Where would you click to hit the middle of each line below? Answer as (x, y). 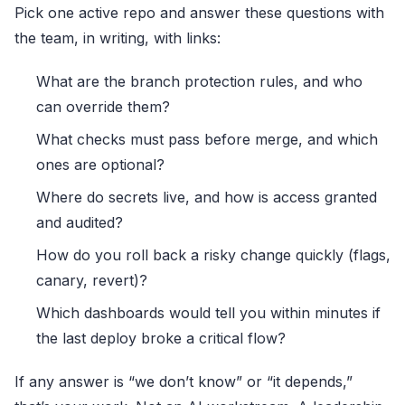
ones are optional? (100, 164)
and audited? (80, 222)
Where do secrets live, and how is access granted (207, 197)
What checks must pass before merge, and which (207, 139)
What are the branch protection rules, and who (199, 81)
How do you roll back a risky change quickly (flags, (213, 254)
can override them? (103, 106)
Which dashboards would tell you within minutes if (208, 312)
